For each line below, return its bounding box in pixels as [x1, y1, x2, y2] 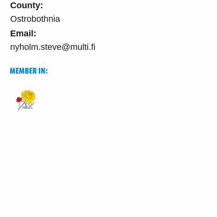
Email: [10, 28, 36, 38]
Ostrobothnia [10, 14, 60, 24]
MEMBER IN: [10, 64, 48, 76]
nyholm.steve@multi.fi [10, 42, 95, 52]
